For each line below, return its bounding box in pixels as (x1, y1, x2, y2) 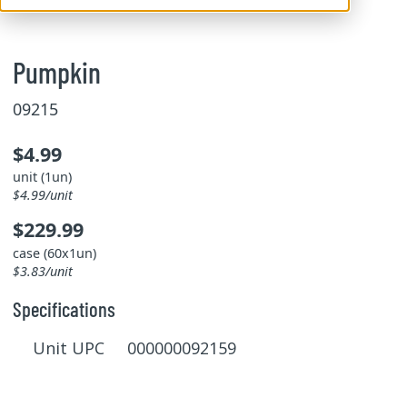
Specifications (12, 295, 115, 322)
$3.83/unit (12, 262, 73, 280)
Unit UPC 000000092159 (33, 337, 236, 360)
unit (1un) (12, 168, 72, 185)
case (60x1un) (12, 243, 96, 262)
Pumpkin (12, 55, 101, 89)
